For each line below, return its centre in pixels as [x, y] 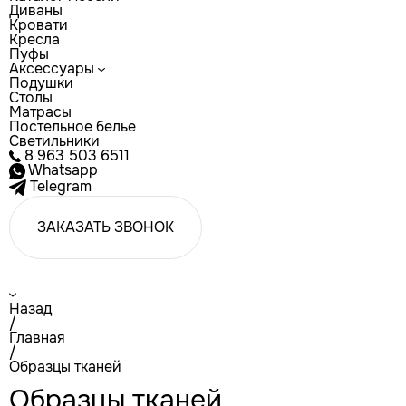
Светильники [54, 141]
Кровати [39, 25]
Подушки [41, 83]
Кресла [34, 39]
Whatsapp [63, 170]
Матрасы [40, 112]
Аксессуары [52, 68]
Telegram [61, 187]
